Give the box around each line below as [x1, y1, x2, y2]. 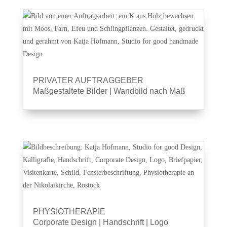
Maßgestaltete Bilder [32, 87, 107, 95]
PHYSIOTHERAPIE [32, 207, 105, 216]
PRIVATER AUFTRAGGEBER [32, 76, 143, 85]
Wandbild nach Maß [113, 87, 185, 95]
